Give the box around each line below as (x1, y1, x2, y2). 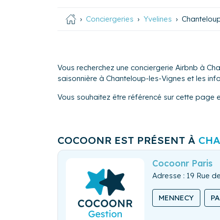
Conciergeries (86, 14, 134, 24)
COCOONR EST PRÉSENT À (57, 134, 198, 147)
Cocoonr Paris (152, 158, 213, 169)
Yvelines (143, 14, 172, 24)
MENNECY (159, 193, 194, 203)
